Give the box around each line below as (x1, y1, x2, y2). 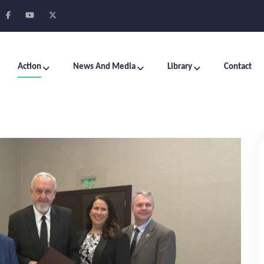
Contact (224, 62, 252, 71)
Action (18, 62, 41, 71)
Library (167, 62, 192, 71)
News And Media (73, 62, 136, 71)
